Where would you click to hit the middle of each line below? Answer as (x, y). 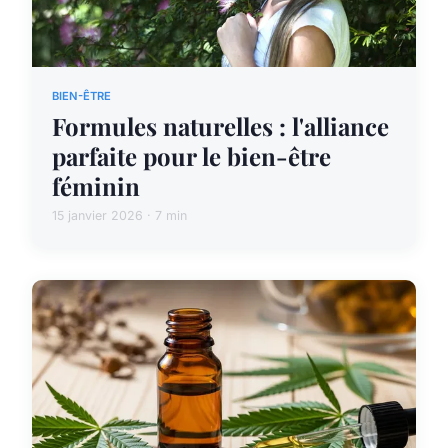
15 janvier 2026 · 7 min (119, 216)
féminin (96, 186)
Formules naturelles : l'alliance (220, 126)
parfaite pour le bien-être (191, 156)
